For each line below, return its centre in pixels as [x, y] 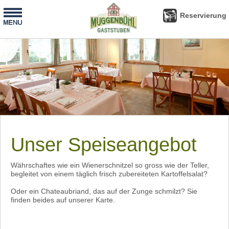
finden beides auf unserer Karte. [63, 200]
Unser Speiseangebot [104, 145]
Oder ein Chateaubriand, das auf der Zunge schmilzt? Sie [104, 191]
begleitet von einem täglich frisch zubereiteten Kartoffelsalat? [110, 174]
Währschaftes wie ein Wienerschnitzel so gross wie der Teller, [110, 165]
